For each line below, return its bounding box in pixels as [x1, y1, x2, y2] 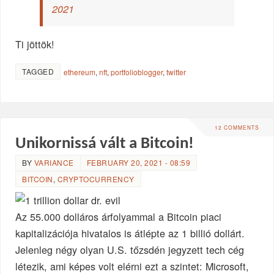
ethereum [64, 66, 96, 77]
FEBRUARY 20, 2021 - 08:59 [86, 157, 191, 168]
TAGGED [22, 65, 54, 76]
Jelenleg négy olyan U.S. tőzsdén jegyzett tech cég [15, 242, 245, 257]
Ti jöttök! [15, 36, 55, 51]
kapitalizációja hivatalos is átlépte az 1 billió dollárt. [15, 225, 245, 240]
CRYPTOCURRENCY [57, 173, 135, 184]
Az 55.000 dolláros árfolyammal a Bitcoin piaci [15, 209, 222, 224]
